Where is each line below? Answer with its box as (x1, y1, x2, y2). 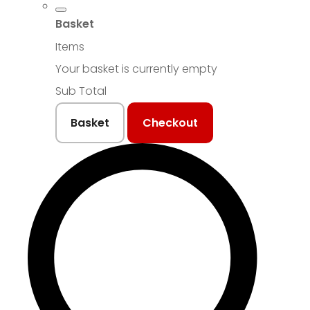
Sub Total (55, 82, 107, 99)
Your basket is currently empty (55, 60, 217, 77)
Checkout (143, 114, 198, 131)
